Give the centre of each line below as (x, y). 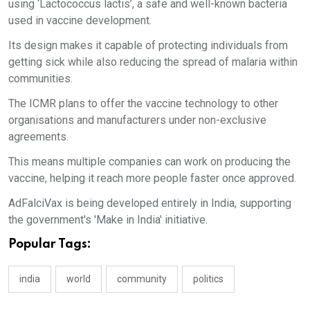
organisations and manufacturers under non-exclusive (137, 120)
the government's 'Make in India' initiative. (108, 220)
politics (208, 279)
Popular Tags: (50, 245)
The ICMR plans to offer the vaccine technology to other (143, 104)
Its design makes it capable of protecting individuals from (148, 46)
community (142, 279)
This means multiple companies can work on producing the (149, 162)
